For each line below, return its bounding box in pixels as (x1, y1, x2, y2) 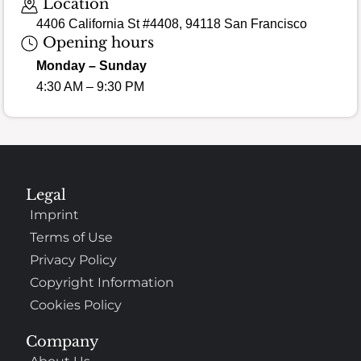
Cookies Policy (30, 297, 122, 313)
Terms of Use (30, 229, 114, 245)
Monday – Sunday (36, 59, 147, 73)
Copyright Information (30, 274, 175, 290)
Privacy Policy (30, 251, 118, 268)
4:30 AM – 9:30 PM (36, 80, 144, 94)
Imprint (30, 206, 80, 222)
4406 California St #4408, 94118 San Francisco (36, 16, 307, 31)
